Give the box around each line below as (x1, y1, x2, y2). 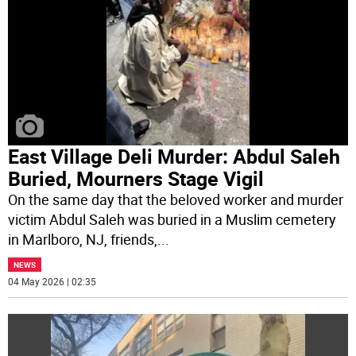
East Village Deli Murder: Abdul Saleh (8, 142, 341, 169)
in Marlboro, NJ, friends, (8, 229, 158, 249)
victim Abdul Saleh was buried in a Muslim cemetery (8, 209, 337, 229)
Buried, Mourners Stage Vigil (8, 164, 265, 192)
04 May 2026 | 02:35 (8, 274, 97, 288)
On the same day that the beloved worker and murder (8, 189, 344, 209)
